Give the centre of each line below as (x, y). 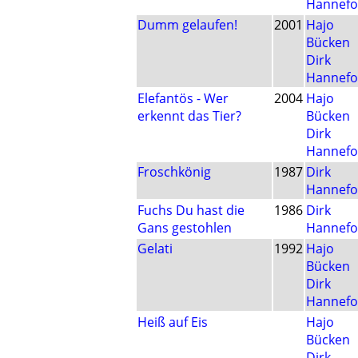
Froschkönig (174, 172)
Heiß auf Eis (173, 322)
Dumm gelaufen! (187, 25)
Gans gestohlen (185, 228)
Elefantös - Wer (183, 99)
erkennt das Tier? (189, 116)
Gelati (155, 249)
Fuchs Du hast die (191, 211)
